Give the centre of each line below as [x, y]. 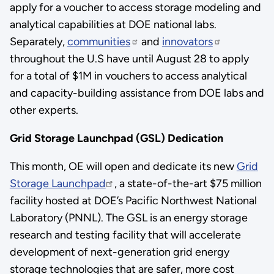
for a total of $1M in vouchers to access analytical [128, 76]
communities [98, 41]
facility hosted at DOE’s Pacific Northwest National [133, 200]
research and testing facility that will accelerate [125, 235]
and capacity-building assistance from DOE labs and [137, 93]
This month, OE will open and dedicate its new [123, 166]
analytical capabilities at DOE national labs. [113, 24]
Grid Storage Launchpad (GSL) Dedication [116, 138]
